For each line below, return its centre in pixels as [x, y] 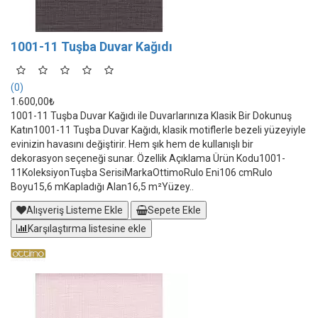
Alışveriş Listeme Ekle [75, 210]
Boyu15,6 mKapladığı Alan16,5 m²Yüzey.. [102, 187]
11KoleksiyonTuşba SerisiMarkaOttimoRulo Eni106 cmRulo [142, 172]
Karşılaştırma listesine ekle [87, 229]
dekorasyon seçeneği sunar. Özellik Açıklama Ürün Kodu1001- [148, 158]
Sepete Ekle [174, 210]
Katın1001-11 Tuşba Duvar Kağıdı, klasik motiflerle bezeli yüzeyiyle [158, 130]
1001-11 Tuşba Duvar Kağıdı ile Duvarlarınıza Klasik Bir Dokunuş [151, 116]
